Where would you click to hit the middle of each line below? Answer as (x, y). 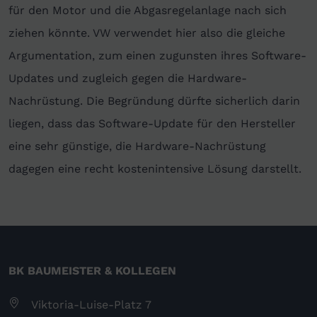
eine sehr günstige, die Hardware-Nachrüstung (137, 146)
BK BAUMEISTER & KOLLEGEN (92, 271)
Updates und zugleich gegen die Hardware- (128, 79)
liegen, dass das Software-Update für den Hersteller (152, 124)
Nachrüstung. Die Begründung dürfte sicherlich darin (154, 101)
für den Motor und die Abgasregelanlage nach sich (148, 11)
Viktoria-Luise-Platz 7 (91, 305)
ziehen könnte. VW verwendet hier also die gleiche (147, 33)
